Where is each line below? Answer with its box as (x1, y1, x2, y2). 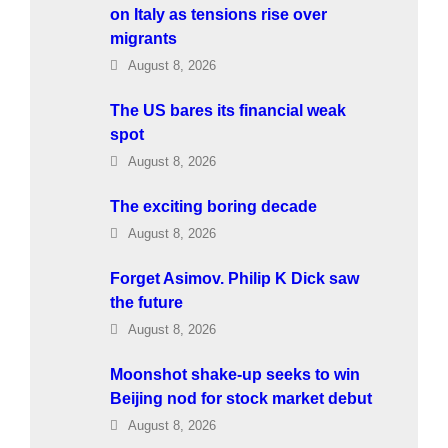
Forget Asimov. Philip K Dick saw (110, 269, 359, 287)
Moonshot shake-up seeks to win (110, 365, 360, 383)
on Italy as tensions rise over (110, 5, 327, 23)
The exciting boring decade (110, 197, 317, 215)
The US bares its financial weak (110, 101, 346, 119)
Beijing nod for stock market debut (110, 389, 372, 407)
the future (110, 293, 183, 311)
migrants (110, 29, 177, 47)
